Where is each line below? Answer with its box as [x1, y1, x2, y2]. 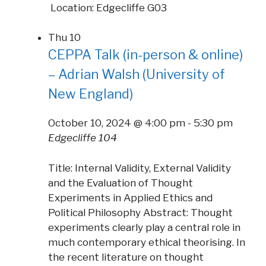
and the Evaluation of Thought [48, 176, 193, 189]
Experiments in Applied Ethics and [48, 191, 213, 204]
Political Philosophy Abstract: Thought [48, 206, 233, 218]
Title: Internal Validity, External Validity [48, 161, 231, 174]
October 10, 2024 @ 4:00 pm [48, 117, 185, 129]
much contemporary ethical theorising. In [48, 236, 245, 248]
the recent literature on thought [48, 251, 204, 263]
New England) [48, 86, 133, 102]
